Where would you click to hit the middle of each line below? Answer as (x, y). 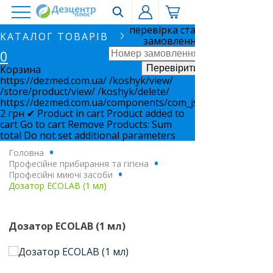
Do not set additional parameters (100, 135)
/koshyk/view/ (141, 80)
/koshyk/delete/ (133, 91)
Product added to (146, 113)
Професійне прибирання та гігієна (79, 164)
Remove (86, 124)
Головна (26, 153)
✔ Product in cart (66, 113)
